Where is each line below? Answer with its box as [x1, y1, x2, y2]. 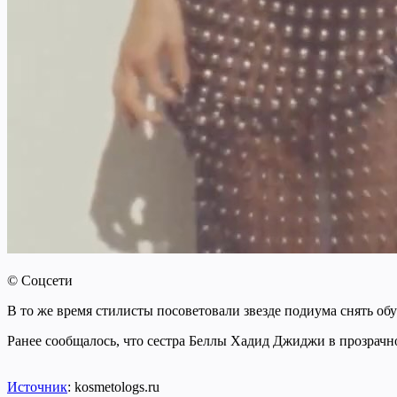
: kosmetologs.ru [67, 378, 160, 394]
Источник [7, 378, 67, 394]
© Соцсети [7, 272, 73, 288]
